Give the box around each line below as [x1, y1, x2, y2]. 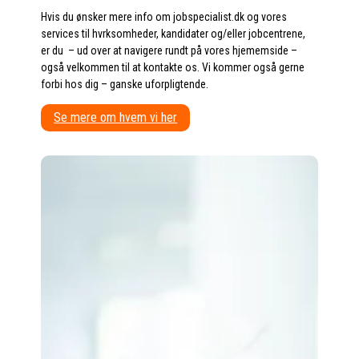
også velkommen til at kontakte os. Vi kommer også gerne [41, 60, 305, 74]
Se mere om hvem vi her [54, 109, 178, 125]
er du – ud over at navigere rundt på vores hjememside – [41, 43, 298, 57]
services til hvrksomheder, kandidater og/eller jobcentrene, [41, 26, 309, 40]
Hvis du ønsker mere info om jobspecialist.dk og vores [41, 10, 288, 23]
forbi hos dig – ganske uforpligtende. [41, 77, 209, 91]
